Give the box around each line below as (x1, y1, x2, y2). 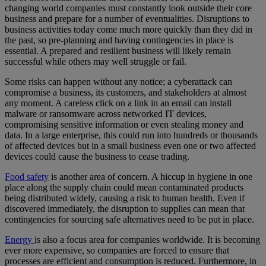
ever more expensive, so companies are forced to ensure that (5, 245, 229, 256)
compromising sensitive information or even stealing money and (5, 119, 243, 130)
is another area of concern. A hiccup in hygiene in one (49, 172, 252, 182)
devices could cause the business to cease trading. (5, 151, 189, 162)
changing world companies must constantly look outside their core (5, 3, 252, 14)
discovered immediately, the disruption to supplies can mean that (5, 204, 245, 214)
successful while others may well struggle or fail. (5, 56, 186, 67)
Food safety (5, 172, 49, 182)
